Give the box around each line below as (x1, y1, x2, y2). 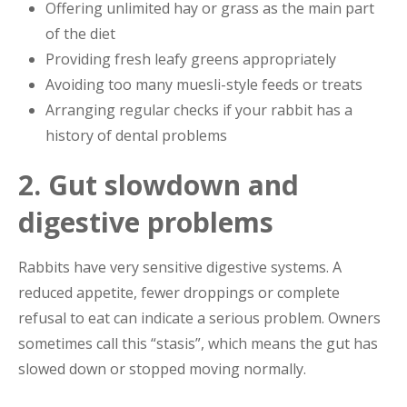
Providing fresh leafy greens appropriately (45, 48, 336, 69)
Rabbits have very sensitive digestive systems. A (18, 256, 342, 277)
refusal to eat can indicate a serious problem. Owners (18, 307, 381, 328)
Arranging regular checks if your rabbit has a (45, 99, 352, 120)
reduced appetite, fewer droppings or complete (18, 282, 340, 303)
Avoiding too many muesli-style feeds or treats (45, 74, 362, 94)
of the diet (45, 23, 115, 44)
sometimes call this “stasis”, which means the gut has (18, 333, 378, 353)
